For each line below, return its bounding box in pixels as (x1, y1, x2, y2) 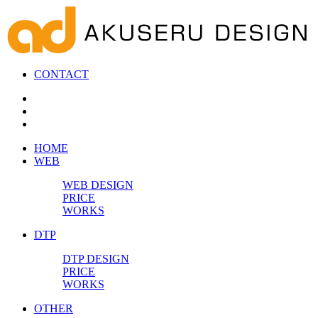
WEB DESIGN (62, 178, 133, 191)
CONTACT (34, 67, 89, 80)
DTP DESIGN (62, 252, 129, 265)
